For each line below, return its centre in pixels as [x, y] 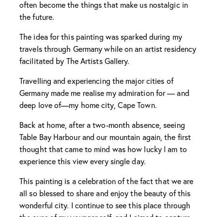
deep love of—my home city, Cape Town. [88, 105]
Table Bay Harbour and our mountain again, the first [105, 137]
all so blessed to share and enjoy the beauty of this [105, 193]
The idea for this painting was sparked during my [101, 36]
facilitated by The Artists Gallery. [75, 61]
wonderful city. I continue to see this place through [105, 205]
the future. [37, 16]
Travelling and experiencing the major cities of [96, 80]
